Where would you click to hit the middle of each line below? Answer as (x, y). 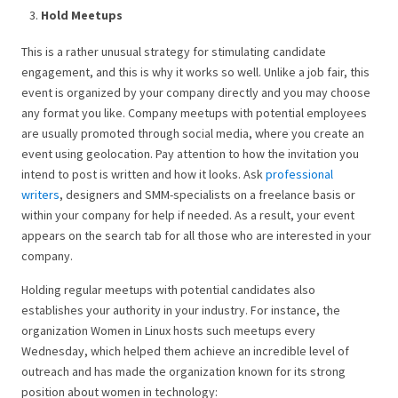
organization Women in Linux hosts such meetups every (168, 331)
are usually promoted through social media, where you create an (193, 134)
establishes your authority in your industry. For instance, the (181, 310)
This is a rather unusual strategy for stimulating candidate (174, 52)
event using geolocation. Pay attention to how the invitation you (190, 154)
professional (299, 175)
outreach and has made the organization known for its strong (183, 372)
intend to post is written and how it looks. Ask (143, 175)
